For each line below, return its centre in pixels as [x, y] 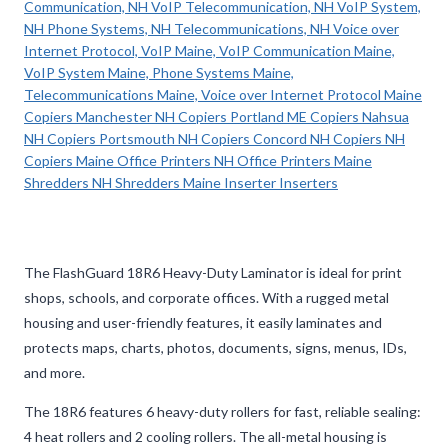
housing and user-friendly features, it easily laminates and [203, 322]
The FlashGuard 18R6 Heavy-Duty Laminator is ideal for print [213, 272]
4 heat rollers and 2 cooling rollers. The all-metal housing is [205, 436]
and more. [54, 372]
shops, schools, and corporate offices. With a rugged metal [206, 297]
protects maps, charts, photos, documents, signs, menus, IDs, [215, 347]
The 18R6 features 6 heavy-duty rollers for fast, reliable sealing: [222, 411]
